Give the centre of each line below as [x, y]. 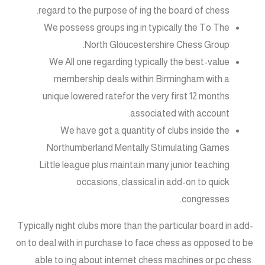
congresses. [206, 199]
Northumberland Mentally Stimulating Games [138, 148]
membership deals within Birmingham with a [142, 79]
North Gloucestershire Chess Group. [157, 45]
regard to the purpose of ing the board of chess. [134, 11]
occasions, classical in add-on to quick [153, 182]
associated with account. [180, 114]
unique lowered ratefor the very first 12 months [136, 96]
